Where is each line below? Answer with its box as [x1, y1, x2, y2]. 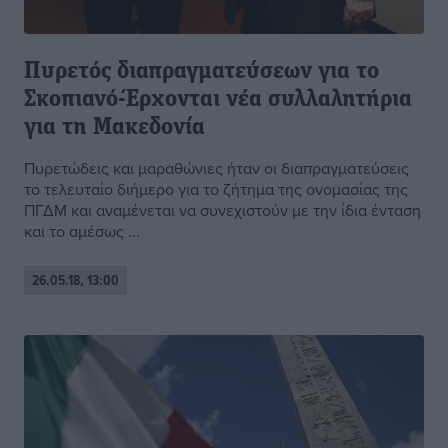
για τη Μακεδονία [24, 116, 205, 141]
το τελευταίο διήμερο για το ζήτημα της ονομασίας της [24, 178, 408, 201]
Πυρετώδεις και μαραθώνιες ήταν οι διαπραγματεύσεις [24, 157, 409, 180]
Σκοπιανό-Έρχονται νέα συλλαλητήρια [24, 88, 412, 113]
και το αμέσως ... [24, 220, 140, 243]
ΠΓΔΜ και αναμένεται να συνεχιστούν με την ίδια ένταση [24, 199, 421, 222]
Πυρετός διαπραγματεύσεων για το [24, 60, 379, 85]
